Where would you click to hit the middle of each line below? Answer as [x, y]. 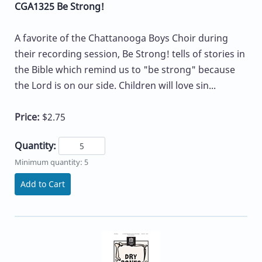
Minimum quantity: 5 [51, 162]
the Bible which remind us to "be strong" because [125, 70]
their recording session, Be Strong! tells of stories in [130, 54]
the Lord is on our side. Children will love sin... [115, 86]
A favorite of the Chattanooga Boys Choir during [121, 38]
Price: [28, 117]
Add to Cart [43, 184]
